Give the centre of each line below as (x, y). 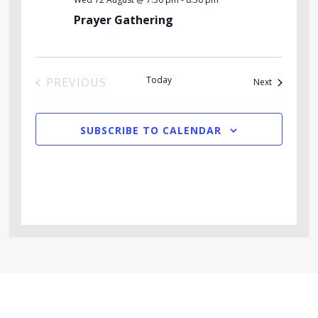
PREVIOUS (76, 83)
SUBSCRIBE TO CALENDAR (151, 131)
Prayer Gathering (123, 20)
